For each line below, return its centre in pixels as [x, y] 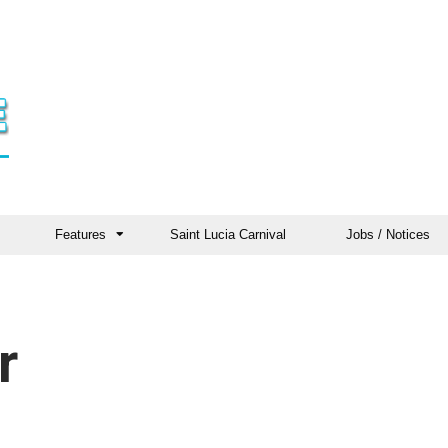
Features [80, 234]
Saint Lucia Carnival [228, 234]
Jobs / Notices [388, 234]
